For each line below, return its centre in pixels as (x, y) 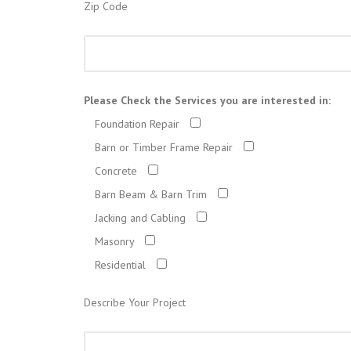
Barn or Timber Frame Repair (164, 147)
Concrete (116, 170)
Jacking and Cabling (140, 217)
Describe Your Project (135, 302)
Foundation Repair (137, 123)
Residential (120, 264)
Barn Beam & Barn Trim (151, 194)
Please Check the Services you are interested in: (207, 100)
